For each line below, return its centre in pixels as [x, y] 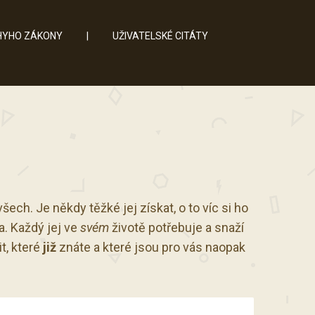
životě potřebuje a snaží [176, 227]
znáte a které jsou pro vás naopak [151, 247]
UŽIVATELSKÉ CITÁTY [160, 36]
